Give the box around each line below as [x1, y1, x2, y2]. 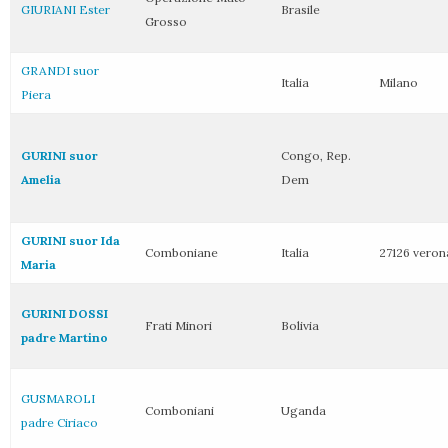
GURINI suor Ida [21, 233, 120, 248]
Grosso [145, 14, 187, 29]
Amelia [21, 172, 61, 187]
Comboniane [145, 245, 218, 260]
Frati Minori [145, 318, 212, 333]
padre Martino [21, 330, 108, 345]
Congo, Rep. [281, 148, 351, 163]
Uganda [281, 403, 326, 418]
